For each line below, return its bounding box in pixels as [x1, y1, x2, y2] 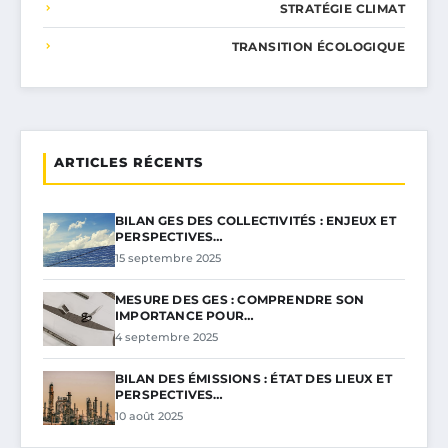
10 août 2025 [115, 408, 183, 423]
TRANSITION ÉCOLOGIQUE [231, 38, 405, 54]
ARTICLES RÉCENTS [54, 153, 203, 170]
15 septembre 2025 [115, 250, 221, 265]
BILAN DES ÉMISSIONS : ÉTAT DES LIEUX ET [115, 370, 392, 386]
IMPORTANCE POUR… [115, 307, 255, 323]
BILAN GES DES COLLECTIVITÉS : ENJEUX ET [115, 212, 396, 228]
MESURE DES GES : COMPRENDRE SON [115, 291, 365, 307]
